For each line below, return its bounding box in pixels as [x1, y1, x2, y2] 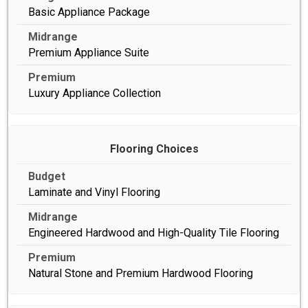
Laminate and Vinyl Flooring [28, 185, 160, 199]
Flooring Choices [109, 142, 199, 155]
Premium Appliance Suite [28, 45, 149, 59]
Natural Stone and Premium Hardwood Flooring [28, 266, 253, 280]
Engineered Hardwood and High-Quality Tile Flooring [28, 225, 279, 239]
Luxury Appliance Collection [28, 86, 161, 100]
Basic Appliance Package [28, 5, 150, 19]
